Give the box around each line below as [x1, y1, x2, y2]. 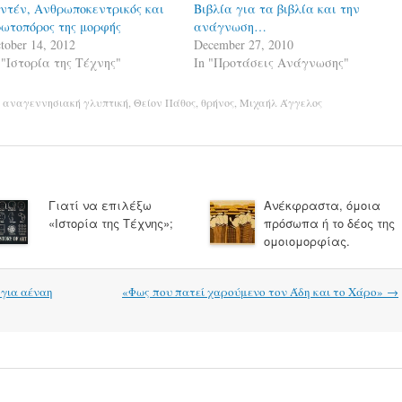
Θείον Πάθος [134, 95, 196, 109]
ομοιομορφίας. [264, 232, 350, 249]
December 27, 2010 [194, 36, 293, 53]
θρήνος [201, 95, 234, 109]
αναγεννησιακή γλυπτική [3, 95, 128, 109]
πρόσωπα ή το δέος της [264, 214, 395, 232]
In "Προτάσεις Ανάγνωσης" [194, 54, 349, 71]
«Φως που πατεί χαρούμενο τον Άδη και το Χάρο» [122, 284, 387, 300]
